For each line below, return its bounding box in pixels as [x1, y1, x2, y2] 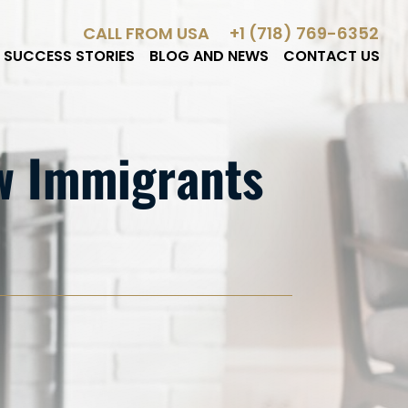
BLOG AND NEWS [149, 46, 269, 67]
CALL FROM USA [83, 22, 213, 46]
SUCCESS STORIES [4, 46, 135, 67]
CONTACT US [283, 46, 380, 67]
